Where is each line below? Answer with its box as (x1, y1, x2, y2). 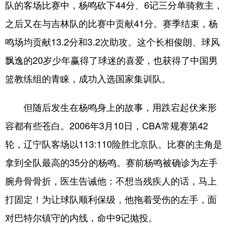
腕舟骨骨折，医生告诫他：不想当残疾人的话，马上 (5, 174, 217, 188)
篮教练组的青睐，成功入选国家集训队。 (5, 72, 171, 85)
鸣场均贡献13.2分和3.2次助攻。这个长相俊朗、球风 (5, 35, 220, 49)
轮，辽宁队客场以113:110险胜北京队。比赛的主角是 (5, 137, 222, 151)
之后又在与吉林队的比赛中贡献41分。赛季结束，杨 (5, 16, 218, 30)
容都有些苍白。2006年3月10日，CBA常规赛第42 (5, 119, 208, 132)
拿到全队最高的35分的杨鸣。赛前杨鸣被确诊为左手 (5, 155, 218, 169)
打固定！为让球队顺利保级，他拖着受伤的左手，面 (5, 192, 217, 206)
